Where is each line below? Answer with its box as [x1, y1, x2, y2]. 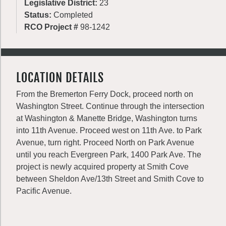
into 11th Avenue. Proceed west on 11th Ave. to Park [16, 126, 202, 135]
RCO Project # [24, 23, 80, 31]
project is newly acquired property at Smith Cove [16, 162, 189, 171]
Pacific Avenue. [16, 187, 72, 195]
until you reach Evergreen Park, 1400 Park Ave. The [16, 150, 201, 159]
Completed [53, 11, 93, 19]
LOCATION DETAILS [16, 70, 104, 85]
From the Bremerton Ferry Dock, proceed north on [16, 90, 193, 98]
